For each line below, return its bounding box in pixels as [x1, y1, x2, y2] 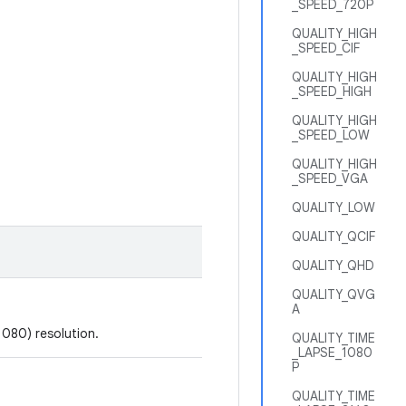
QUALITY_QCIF [292, 228, 375, 245]
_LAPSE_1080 [292, 344, 372, 361]
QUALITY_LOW [292, 199, 375, 216]
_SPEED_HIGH [292, 83, 372, 100]
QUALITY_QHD [292, 257, 374, 274]
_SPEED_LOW [292, 127, 370, 143]
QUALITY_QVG [292, 286, 375, 303]
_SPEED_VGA [292, 170, 368, 187]
